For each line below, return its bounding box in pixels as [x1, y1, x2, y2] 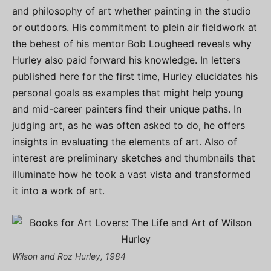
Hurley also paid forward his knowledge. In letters [12, 54, 240, 67]
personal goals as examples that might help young [12, 87, 243, 99]
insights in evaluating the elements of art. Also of [12, 135, 237, 148]
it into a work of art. [12, 184, 105, 197]
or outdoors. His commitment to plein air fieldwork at [12, 21, 257, 34]
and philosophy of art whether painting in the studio [12, 5, 251, 18]
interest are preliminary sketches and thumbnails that [12, 152, 255, 165]
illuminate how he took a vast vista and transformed [12, 168, 251, 181]
